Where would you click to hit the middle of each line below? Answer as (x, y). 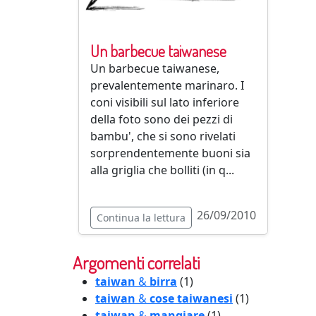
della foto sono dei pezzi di (162, 119)
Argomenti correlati (136, 262)
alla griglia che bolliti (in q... (162, 170)
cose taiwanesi (191, 298)
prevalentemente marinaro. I (167, 85)
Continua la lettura (141, 218)
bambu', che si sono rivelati (163, 136)
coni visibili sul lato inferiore (165, 102)
